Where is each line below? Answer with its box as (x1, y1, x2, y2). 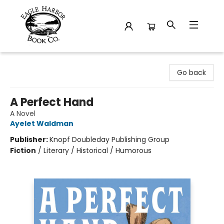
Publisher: (10, 134, 49, 144)
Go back (177, 67, 206, 77)
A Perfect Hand (10, 94, 93, 110)
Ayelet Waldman (10, 118, 73, 128)
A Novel (10, 108, 35, 118)
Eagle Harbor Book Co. (7, 56, 83, 66)
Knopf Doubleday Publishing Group (49, 134, 169, 144)
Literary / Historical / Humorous (43, 145, 151, 155)
